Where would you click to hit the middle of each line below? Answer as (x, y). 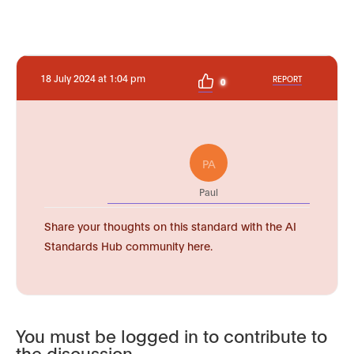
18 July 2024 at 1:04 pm (93, 78)
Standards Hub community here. (128, 245)
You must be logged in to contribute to (171, 335)
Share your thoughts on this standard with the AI (170, 226)
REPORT (287, 78)
